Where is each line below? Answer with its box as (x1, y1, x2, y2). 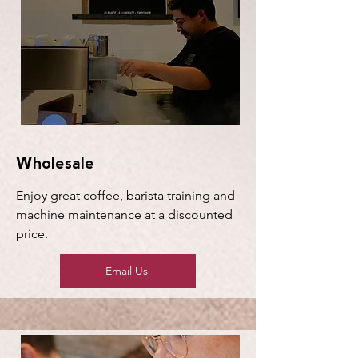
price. (16, 226, 48, 242)
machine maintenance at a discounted (16, 207, 233, 223)
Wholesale (16, 154, 94, 173)
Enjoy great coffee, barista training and (16, 188, 235, 204)
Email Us (105, 264, 148, 279)
